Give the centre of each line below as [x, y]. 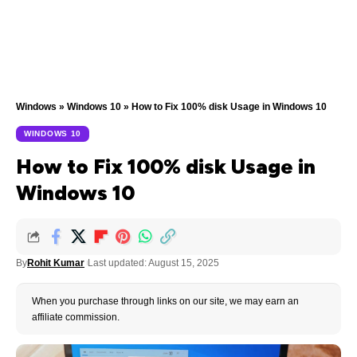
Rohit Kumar [56, 263]
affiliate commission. [76, 317]
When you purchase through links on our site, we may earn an [165, 301]
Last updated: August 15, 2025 [153, 263]
